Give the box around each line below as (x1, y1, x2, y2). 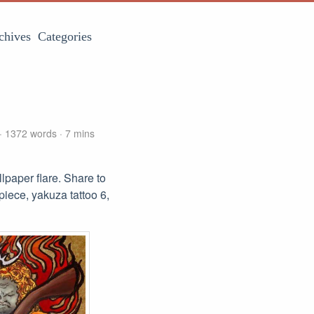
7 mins (62, 126, 95, 140)
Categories (38, 29, 92, 43)
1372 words (2, 126, 60, 140)
